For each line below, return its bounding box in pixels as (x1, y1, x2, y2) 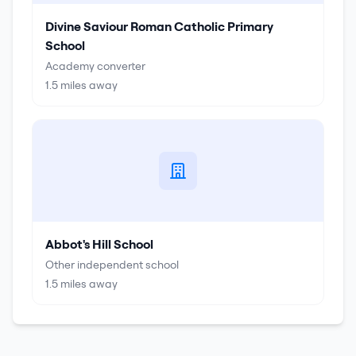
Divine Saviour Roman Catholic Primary (45, 18, 273, 34)
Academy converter (45, 59, 145, 73)
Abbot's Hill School (45, 236, 153, 252)
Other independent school (45, 257, 179, 272)
